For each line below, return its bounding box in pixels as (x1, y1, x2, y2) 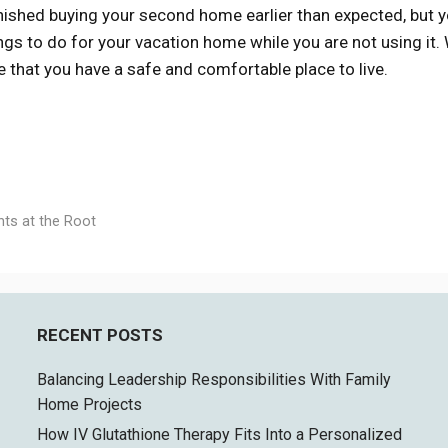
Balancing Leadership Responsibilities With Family (37, 369, 392, 389)
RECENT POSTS (37, 324, 164, 345)
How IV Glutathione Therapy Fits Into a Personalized (37, 424, 403, 444)
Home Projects (37, 394, 143, 414)
